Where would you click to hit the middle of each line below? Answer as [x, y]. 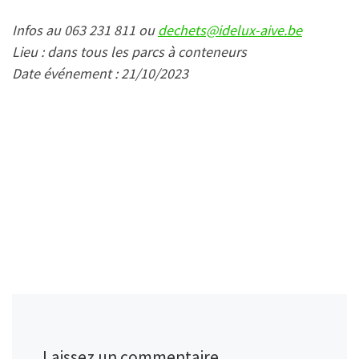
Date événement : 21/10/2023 [100, 74]
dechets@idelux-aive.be [230, 30]
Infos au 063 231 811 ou [85, 30]
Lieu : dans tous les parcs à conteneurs [129, 52]
